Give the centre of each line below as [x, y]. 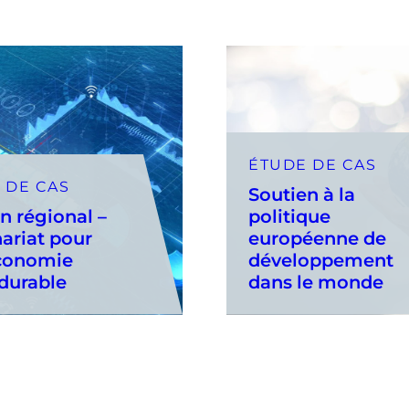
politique [289, 216]
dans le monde [316, 282]
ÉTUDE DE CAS [312, 164]
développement [321, 260]
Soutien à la [302, 194]
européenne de [317, 238]
